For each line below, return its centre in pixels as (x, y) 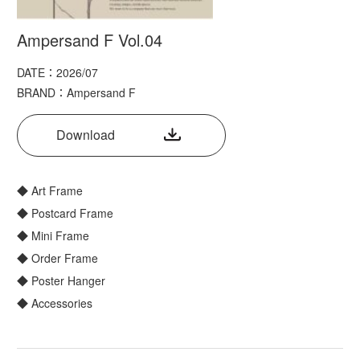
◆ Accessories (55, 303)
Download (86, 135)
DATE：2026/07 (57, 72)
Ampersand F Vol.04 (90, 39)
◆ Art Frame (50, 190)
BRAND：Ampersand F (76, 92)
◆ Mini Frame (53, 235)
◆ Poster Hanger (61, 280)
